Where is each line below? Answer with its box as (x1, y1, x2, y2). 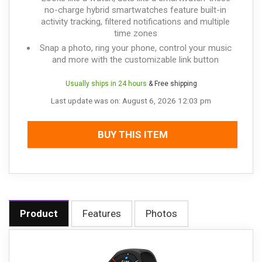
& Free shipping (146, 80, 197, 88)
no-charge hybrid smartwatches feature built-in (44, 5, 226, 16)
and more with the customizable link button (52, 54, 219, 65)
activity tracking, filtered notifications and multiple (41, 16, 230, 27)
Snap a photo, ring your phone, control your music (39, 43, 232, 54)
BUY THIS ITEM (97, 129, 168, 141)
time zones (113, 28, 157, 39)
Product (20, 208, 58, 220)
